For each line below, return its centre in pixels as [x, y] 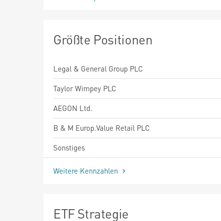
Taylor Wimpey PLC [85, 88]
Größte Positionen [103, 39]
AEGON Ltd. [73, 108]
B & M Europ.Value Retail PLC [102, 128]
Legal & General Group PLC [98, 68]
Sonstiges [69, 147]
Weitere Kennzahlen [87, 170]
